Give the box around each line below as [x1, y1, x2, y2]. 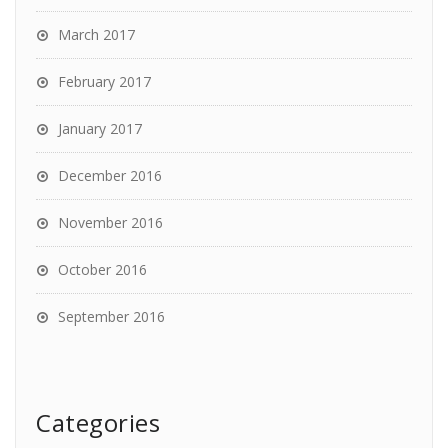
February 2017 [58, 72, 151, 92]
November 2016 [58, 213, 163, 233]
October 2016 [58, 260, 147, 280]
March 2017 [58, 25, 135, 45]
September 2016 [58, 307, 165, 327]
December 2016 [58, 166, 162, 186]
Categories [36, 406, 160, 440]
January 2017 [58, 119, 142, 139]
